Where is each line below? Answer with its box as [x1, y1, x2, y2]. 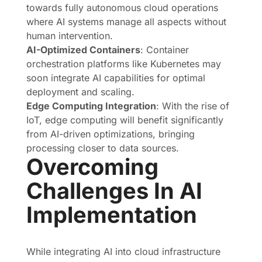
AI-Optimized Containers [26, 44, 140, 56]
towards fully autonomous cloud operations [26, 2, 218, 13]
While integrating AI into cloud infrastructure [26, 246, 220, 257]
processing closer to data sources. [26, 142, 179, 154]
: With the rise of [156, 100, 229, 112]
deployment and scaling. [26, 86, 135, 98]
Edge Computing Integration [26, 100, 156, 112]
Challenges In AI [26, 177, 202, 204]
